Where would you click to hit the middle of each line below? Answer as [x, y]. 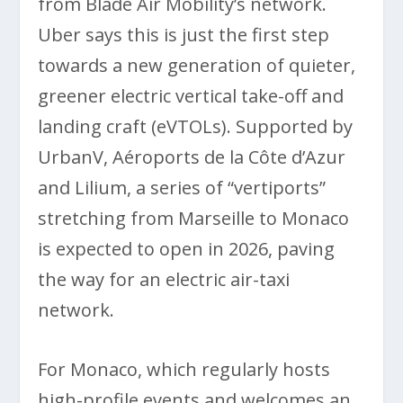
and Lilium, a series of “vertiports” [182, 188]
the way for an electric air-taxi [164, 280]
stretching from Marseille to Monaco [194, 219]
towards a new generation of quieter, [197, 66]
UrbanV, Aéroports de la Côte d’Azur [192, 157]
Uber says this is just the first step [184, 35]
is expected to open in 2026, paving [187, 249]
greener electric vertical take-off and [191, 96]
